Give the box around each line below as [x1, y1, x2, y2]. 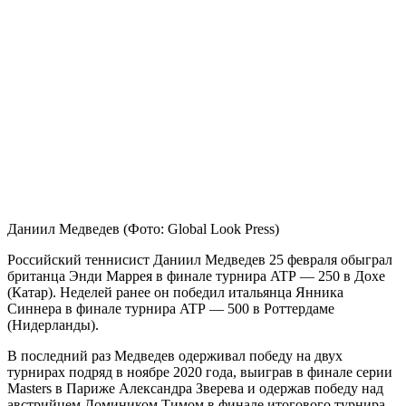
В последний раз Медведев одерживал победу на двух [7, 347, 343, 363]
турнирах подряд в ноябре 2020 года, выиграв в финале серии [7, 363, 392, 380]
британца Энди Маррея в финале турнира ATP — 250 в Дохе [7, 267, 385, 284]
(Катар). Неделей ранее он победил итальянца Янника [7, 284, 343, 300]
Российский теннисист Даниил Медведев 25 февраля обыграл [7, 251, 392, 267]
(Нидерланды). [7, 316, 99, 333]
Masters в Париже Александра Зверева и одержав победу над [7, 380, 383, 396]
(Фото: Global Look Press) [123, 220, 279, 237]
